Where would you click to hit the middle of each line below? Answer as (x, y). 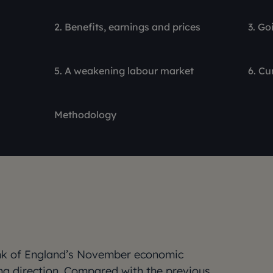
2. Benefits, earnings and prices (128, 27)
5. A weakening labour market (124, 71)
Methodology (86, 115)
